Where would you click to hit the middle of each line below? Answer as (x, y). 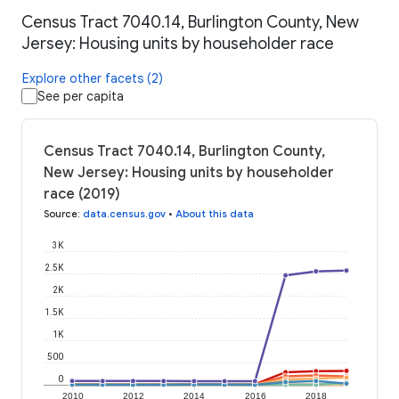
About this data (215, 214)
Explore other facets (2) (93, 79)
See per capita (81, 97)
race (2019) (82, 195)
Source (61, 214)
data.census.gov (124, 214)
